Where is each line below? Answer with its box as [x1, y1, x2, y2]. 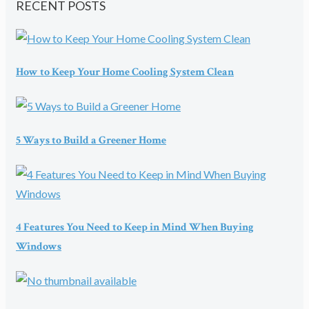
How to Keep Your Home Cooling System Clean [16, 65, 234, 80]
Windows [16, 239, 61, 255]
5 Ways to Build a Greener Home [16, 132, 166, 148]
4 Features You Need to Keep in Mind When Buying [16, 220, 254, 235]
